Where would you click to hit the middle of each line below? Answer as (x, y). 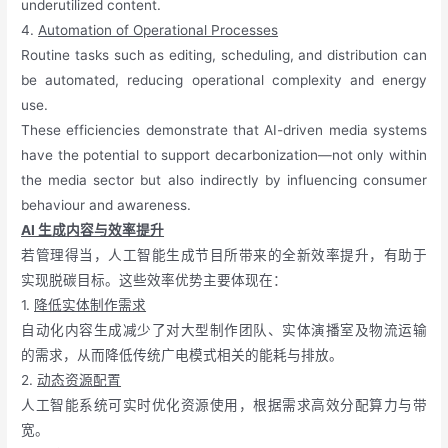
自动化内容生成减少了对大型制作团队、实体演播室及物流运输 (224, 330)
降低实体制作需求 (90, 305)
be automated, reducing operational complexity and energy (224, 80)
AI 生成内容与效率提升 (93, 230)
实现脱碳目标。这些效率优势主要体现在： (154, 280)
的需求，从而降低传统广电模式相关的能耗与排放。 (182, 355)
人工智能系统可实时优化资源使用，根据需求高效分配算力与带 (224, 405)
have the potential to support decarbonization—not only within (224, 155)
